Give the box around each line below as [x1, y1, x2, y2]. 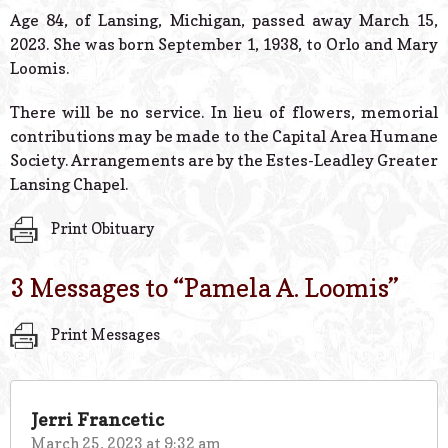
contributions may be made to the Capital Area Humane [10, 126, 438, 147]
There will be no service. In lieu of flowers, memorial [10, 102, 438, 123]
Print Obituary [48, 218, 154, 238]
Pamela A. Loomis [184, 272, 388, 303]
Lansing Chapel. [10, 174, 128, 195]
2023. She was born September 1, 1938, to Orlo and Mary [10, 34, 438, 55]
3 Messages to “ [10, 272, 184, 303]
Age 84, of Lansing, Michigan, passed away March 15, [10, 10, 438, 31]
